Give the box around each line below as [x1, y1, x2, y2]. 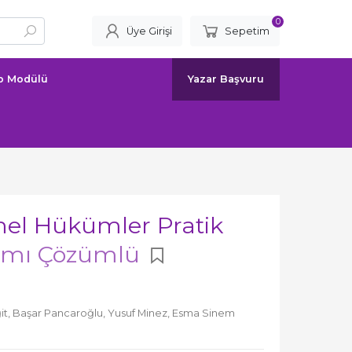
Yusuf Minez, [108, 306, 172, 319]
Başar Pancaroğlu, [13, 306, 108, 319]
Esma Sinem [172, 306, 235, 319]
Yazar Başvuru [188, 73, 264, 85]
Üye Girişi [126, 25, 172, 37]
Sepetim [225, 25, 269, 37]
